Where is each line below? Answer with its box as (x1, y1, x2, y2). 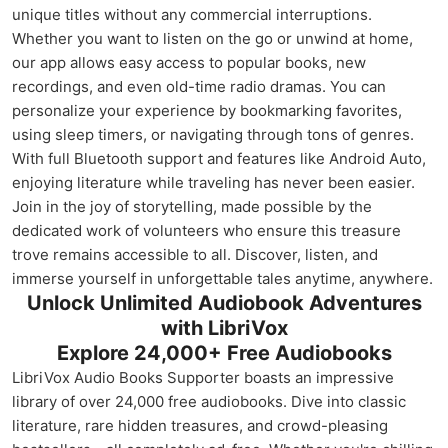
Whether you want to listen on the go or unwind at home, (12, 29, 413, 48)
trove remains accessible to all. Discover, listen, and (12, 245, 378, 264)
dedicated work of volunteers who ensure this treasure (12, 221, 401, 240)
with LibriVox (160, 316, 288, 340)
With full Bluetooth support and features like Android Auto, (12, 149, 426, 168)
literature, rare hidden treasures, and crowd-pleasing (12, 416, 388, 435)
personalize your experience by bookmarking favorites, (12, 101, 402, 120)
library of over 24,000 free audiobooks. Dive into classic (12, 392, 406, 411)
